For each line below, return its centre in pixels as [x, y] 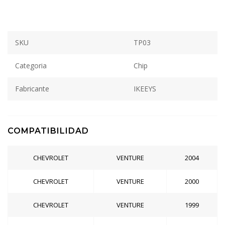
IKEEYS [145, 89]
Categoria [31, 66]
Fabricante [32, 89]
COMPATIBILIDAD [48, 131]
